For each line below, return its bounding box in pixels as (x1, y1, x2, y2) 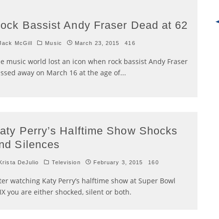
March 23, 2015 (74, 40, 120, 46)
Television (51, 159, 81, 165)
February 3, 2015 (93, 159, 143, 165)
